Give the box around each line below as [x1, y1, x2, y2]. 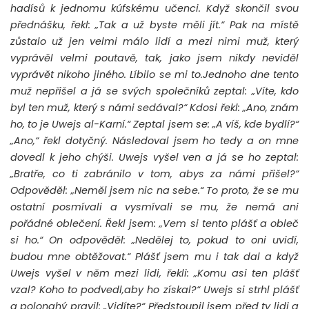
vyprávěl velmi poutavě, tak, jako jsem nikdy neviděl [10, 51, 299, 66]
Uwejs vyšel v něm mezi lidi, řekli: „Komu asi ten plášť [10, 266, 299, 281]
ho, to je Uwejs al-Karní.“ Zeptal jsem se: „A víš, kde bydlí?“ [10, 117, 299, 132]
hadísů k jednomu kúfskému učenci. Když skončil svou [10, 1, 299, 16]
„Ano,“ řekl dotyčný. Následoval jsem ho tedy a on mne [10, 134, 299, 148]
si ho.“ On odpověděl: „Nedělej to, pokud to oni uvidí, [10, 233, 299, 248]
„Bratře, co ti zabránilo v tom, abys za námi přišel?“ [10, 167, 299, 181]
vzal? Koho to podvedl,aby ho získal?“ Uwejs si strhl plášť [10, 283, 299, 297]
